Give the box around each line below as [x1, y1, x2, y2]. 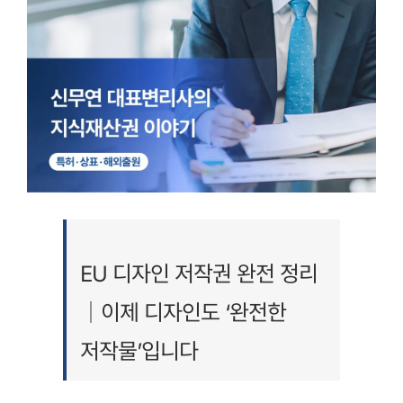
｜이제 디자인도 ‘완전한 [79, 300, 286, 327]
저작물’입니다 [79, 338, 198, 365]
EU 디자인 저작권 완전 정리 [79, 261, 318, 288]
